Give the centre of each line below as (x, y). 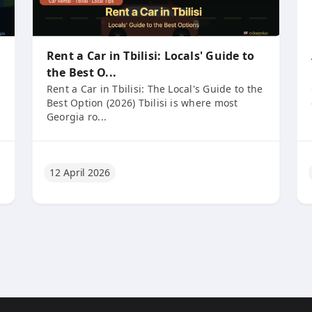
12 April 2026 (80, 172)
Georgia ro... (77, 117)
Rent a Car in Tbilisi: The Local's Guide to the (155, 89)
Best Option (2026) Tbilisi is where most (142, 103)
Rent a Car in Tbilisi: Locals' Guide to (151, 56)
